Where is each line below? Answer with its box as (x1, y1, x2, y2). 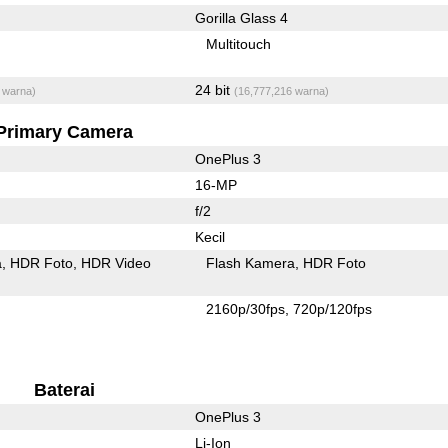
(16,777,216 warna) (233, 84, 329, 97)
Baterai (33, 379, 95, 400)
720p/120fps (293, 300, 373, 317)
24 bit (194, 81, 234, 98)
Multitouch (206, 35, 272, 52)
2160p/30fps (206, 300, 286, 317)
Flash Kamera (206, 254, 296, 271)
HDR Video (81, 254, 152, 271)
